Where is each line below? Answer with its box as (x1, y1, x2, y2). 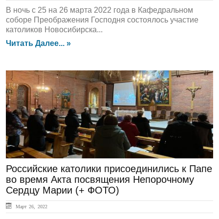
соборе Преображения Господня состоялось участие (6, 16, 198, 24)
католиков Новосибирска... (6, 25, 103, 34)
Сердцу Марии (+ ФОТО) (6, 185, 119, 196)
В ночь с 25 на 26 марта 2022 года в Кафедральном (6, 6, 193, 14)
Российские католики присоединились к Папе (6, 163, 212, 174)
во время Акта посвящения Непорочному (6, 174, 194, 185)
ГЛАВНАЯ (12, 81, 56, 92)
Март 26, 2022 (13, 204, 47, 209)
